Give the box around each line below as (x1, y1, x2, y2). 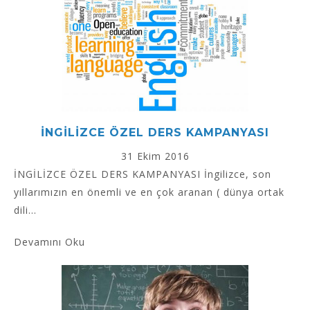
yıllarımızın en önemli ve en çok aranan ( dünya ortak (14, 185, 284, 199)
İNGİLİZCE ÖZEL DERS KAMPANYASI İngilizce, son (14, 167, 271, 181)
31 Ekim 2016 (120, 149, 190, 163)
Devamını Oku (14, 235, 85, 249)
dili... (14, 203, 37, 217)
